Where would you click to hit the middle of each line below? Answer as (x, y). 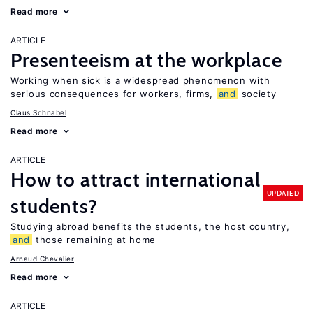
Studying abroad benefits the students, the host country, (150, 226)
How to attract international (136, 180)
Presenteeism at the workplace (146, 60)
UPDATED (283, 193)
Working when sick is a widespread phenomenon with (140, 80)
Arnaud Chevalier (42, 259)
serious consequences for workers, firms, (114, 94)
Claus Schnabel (38, 112)
